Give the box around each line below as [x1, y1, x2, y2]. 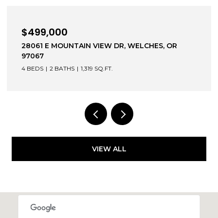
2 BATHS [50, 64, 74, 72]
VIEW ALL [91, 144, 127, 153]
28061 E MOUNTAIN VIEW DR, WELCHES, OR [21, 41, 177, 50]
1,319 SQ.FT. [81, 64, 113, 72]
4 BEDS [21, 64, 43, 72]
